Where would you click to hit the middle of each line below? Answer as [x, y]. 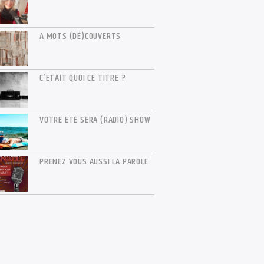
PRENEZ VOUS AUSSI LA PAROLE [94, 162]
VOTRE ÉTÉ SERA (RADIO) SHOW [95, 120]
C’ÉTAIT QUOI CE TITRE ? [83, 78]
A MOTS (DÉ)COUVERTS [80, 37]
